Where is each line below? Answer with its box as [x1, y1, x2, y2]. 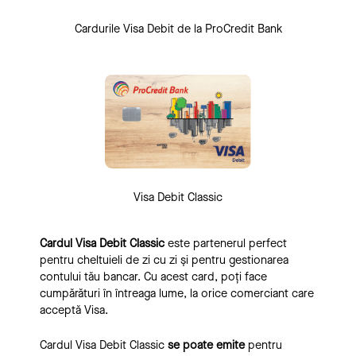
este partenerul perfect [164, 235, 287, 251]
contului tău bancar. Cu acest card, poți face [40, 269, 267, 284]
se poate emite [168, 337, 245, 353]
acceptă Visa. [40, 302, 108, 318]
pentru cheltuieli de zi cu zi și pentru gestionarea [40, 252, 288, 268]
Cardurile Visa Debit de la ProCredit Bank [74, 21, 282, 37]
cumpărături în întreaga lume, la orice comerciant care [40, 285, 314, 301]
